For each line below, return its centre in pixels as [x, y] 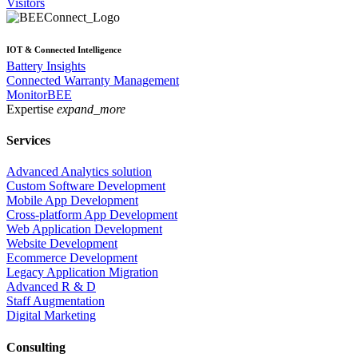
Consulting [36, 347]
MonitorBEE [39, 94]
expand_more [91, 109]
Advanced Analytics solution [79, 172]
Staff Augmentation [56, 301]
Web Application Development [84, 229]
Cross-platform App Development [92, 215]
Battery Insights [46, 66]
